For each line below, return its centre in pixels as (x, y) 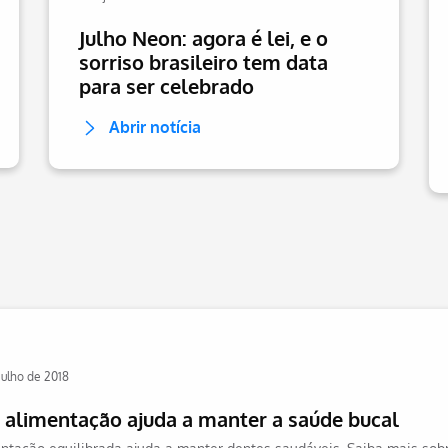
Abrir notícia (155, 127)
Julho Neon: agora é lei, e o (203, 38)
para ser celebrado (166, 86)
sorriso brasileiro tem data (203, 62)
